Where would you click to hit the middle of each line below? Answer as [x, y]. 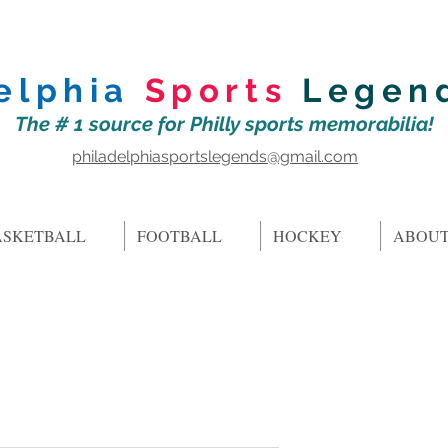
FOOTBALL [179, 235]
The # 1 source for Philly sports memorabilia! [224, 124]
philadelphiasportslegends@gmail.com [215, 156]
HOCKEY [307, 235]
